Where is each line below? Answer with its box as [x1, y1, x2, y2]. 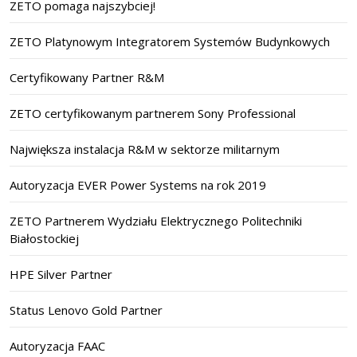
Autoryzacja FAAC [10, 338, 105, 355]
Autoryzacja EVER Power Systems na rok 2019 [10, 177, 266, 194]
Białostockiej [10, 230, 79, 247]
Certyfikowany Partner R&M [10, 69, 164, 86]
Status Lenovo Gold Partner [10, 302, 163, 319]
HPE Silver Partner [10, 266, 112, 283]
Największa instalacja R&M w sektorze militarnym [10, 141, 280, 158]
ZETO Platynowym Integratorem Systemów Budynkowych [10, 33, 330, 50]
